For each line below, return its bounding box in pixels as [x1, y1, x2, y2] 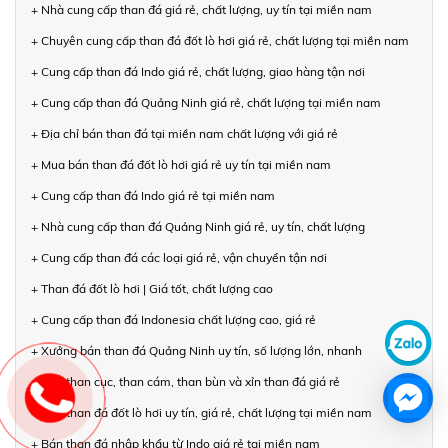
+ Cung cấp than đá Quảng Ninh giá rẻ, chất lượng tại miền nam [31, 94, 381, 110]
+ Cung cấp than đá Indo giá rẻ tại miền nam [31, 187, 275, 203]
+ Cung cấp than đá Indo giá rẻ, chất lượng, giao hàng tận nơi [31, 63, 365, 79]
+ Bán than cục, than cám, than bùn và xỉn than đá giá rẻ [31, 373, 340, 389]
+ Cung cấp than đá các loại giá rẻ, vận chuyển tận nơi [31, 249, 327, 265]
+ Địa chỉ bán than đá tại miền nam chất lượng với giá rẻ [31, 125, 338, 141]
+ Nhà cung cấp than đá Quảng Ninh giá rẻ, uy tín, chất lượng [31, 218, 365, 234]
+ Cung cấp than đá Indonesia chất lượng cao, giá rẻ [31, 311, 316, 327]
